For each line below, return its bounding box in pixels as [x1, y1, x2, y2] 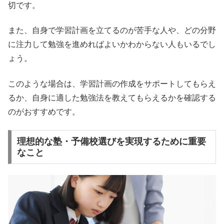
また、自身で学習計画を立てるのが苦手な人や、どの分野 [8, 26, 216, 35]
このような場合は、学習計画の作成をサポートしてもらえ [8, 79, 216, 88]
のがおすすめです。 [8, 107, 80, 116]
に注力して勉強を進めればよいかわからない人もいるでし [8, 40, 216, 49]
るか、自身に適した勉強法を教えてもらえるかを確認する [8, 93, 216, 102]
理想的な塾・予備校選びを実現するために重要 [16, 136, 206, 146]
